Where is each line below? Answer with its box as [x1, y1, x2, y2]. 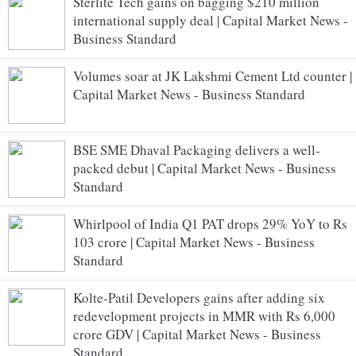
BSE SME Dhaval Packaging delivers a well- [73, 140, 320, 159]
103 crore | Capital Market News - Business [73, 232, 315, 251]
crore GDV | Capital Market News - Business [73, 324, 321, 343]
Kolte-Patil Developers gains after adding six [73, 288, 325, 307]
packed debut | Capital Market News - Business [73, 158, 336, 177]
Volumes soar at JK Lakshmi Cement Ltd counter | [73, 66, 352, 85]
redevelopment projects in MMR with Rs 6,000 [73, 306, 335, 325]
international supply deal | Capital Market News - [73, 10, 348, 29]
